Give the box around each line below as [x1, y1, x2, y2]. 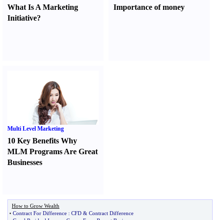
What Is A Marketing [7, 3, 78, 11]
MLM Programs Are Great [7, 147, 98, 156]
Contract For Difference [13, 210, 67, 216]
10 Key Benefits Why [7, 137, 77, 145]
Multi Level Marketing [7, 125, 64, 132]
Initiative [7, 14, 37, 22]
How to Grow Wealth [12, 203, 59, 209]
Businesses [7, 158, 42, 166]
